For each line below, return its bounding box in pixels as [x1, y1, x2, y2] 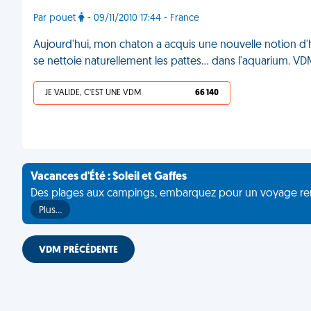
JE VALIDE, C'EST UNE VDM [45, 89, 141, 97]
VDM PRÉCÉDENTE [39, 245, 118, 255]
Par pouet [33, 13, 78, 24]
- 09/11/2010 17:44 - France [85, 13, 199, 24]
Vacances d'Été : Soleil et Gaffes [31, 171, 187, 183]
